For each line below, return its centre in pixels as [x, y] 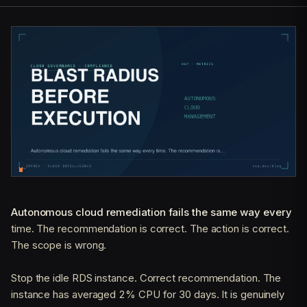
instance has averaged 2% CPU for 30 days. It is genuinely [148, 294]
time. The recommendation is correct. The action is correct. [150, 228]
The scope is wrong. [59, 245]
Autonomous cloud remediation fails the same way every [151, 212]
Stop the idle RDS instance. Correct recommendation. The [146, 278]
